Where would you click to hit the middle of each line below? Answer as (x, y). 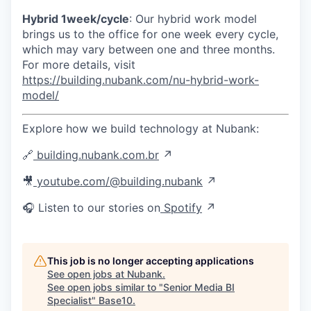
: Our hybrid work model (193, 19)
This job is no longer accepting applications (151, 261)
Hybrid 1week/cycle (76, 19)
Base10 (116, 300)
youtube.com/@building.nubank (120, 181)
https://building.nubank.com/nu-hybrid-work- (141, 80)
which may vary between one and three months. (149, 49)
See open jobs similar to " (105, 287)
